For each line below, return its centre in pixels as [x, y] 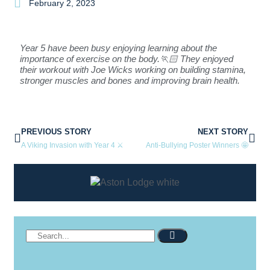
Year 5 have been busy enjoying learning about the [118, 48]
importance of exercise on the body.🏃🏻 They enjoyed [127, 58]
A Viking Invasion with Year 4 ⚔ [72, 145]
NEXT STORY [223, 131]
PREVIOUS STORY [56, 131]
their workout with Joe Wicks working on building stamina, [133, 69]
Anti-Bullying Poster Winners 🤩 [197, 145]
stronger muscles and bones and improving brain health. [131, 80]
